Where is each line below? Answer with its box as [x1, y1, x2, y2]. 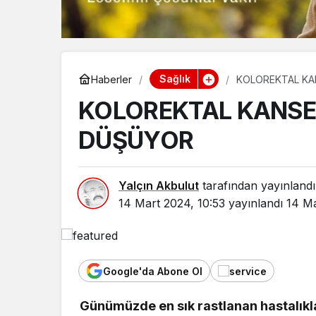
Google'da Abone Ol [103, 265, 202, 277]
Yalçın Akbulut [119, 178, 199, 193]
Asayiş [248, 289, 276, 302]
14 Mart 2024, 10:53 [119, 196, 225, 210]
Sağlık [159, 73, 190, 85]
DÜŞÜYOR [78, 126, 194, 154]
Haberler [91, 73, 132, 85]
